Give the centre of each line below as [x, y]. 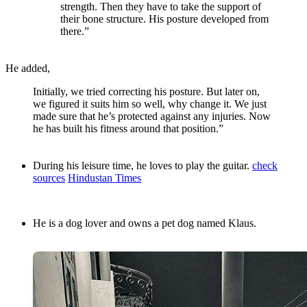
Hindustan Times [105, 178]
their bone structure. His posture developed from [164, 19]
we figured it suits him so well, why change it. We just [150, 104]
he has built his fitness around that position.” [128, 129]
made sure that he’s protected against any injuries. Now [152, 116]
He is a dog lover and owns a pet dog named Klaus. [145, 223]
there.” [75, 32]
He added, [28, 69]
